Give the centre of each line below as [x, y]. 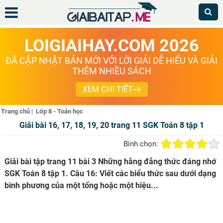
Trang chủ [15, 111]
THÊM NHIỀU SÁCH [111, 71]
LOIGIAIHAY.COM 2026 [111, 45]
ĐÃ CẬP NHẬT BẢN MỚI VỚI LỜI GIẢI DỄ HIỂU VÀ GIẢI [111, 60]
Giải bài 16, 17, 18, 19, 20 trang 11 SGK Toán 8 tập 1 [111, 125]
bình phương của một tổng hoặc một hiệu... [81, 185]
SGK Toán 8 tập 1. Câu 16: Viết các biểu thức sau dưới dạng [110, 173]
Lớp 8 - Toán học [59, 111]
